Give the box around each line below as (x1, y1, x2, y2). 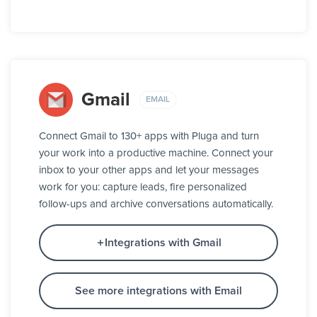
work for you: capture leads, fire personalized (39, 182, 247, 193)
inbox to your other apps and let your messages (39, 165, 259, 176)
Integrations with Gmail (104, 237, 221, 249)
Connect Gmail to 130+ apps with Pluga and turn (39, 131, 259, 142)
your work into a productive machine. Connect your (39, 148, 273, 159)
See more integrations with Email (75, 285, 242, 297)
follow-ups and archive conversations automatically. (39, 199, 273, 210)
